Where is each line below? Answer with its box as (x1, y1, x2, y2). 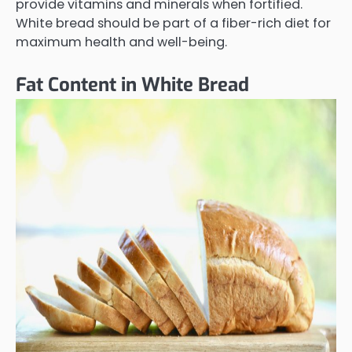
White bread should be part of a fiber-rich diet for (16, 13, 331, 32)
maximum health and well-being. (16, 32, 227, 51)
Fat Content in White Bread (16, 71, 249, 97)
